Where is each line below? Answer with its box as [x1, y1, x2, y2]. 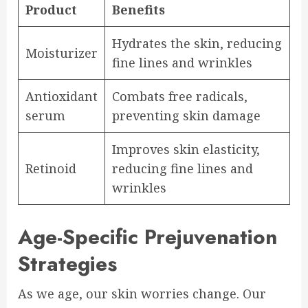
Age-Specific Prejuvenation [18, 222, 277, 252]
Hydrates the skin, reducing [112, 35, 282, 52]
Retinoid [25, 160, 76, 177]
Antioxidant [25, 88, 98, 105]
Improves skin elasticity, [112, 141, 260, 158]
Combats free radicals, [112, 88, 247, 105]
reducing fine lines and [112, 160, 253, 177]
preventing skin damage [112, 107, 261, 124]
